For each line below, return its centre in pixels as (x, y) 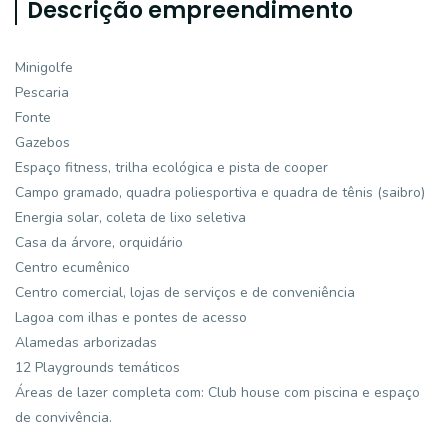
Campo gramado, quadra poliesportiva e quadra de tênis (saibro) (220, 192)
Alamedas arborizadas (86, 342)
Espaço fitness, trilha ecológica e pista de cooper (171, 167)
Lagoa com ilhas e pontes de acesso (131, 317)
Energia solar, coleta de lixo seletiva (130, 217)
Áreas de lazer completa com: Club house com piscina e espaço (217, 392)
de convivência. (63, 417)
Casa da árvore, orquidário (99, 242)
